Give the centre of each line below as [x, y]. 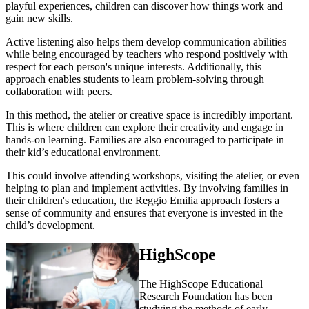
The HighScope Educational [201, 284]
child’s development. [50, 226]
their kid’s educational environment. [83, 152]
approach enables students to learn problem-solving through [135, 79]
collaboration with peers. [59, 92]
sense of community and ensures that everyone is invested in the [144, 213]
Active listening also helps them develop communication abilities [146, 42]
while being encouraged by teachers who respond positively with [147, 54]
